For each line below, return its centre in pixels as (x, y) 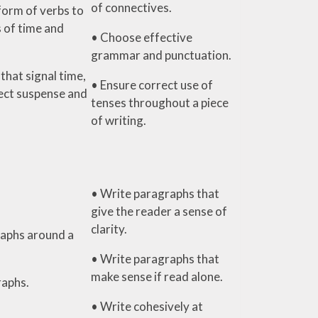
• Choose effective (141, 37)
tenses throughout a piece (159, 102)
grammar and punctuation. (161, 55)
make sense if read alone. (157, 276)
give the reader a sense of (159, 211)
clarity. (109, 229)
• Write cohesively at (147, 306)
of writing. (118, 120)
